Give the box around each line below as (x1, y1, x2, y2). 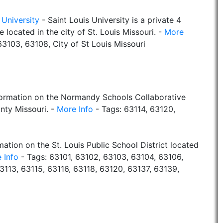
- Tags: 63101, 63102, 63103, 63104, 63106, (18, 152, 183, 162)
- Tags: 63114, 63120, (93, 104, 175, 114)
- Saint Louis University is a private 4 (39, 15, 181, 25)
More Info (57, 104, 93, 114)
